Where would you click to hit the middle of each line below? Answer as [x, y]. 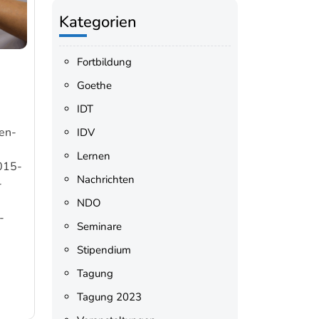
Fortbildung [104, 62]
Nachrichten [105, 179]
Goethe [94, 85]
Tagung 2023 [109, 297]
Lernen [93, 156]
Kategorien [98, 22]
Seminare [99, 226]
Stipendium [104, 250]
